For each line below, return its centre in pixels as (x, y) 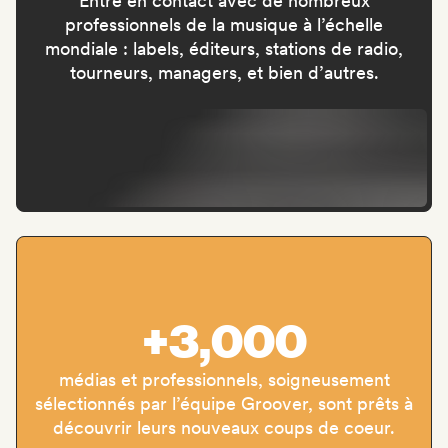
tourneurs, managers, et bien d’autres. (224, 73)
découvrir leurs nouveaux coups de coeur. (224, 427)
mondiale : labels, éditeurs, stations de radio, (224, 49)
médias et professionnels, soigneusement (224, 379)
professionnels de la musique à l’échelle (224, 25)
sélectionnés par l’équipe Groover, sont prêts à (224, 403)
